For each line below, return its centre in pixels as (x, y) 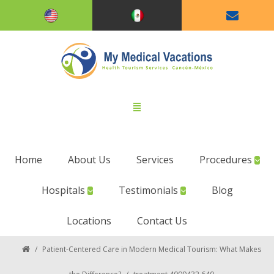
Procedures (227, 160)
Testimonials (149, 190)
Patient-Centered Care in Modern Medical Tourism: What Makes (152, 249)
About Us (89, 160)
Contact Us (162, 221)
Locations (89, 221)
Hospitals (64, 190)
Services (155, 160)
